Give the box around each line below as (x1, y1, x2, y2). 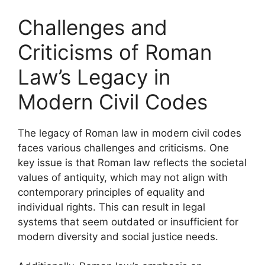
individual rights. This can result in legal (18, 201, 205, 213)
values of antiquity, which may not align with (18, 171, 228, 183)
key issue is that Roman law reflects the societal (18, 156, 247, 169)
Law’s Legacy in (18, 64, 170, 89)
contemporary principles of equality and (18, 186, 205, 198)
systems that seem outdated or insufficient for (18, 215, 238, 228)
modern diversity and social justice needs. (18, 230, 218, 243)
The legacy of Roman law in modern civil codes (18, 127, 241, 139)
